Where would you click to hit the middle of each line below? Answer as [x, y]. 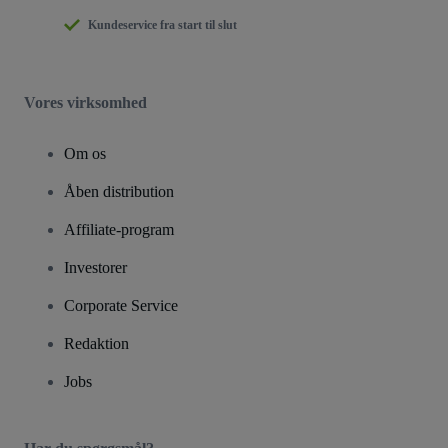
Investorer [95, 267]
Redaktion [96, 343]
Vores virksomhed [85, 102]
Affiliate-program [119, 229]
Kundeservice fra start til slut [162, 24]
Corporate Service [121, 305]
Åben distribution [119, 191]
